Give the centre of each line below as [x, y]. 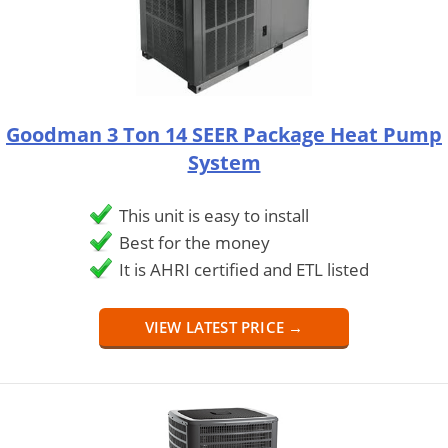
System [224, 162]
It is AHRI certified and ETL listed [244, 269]
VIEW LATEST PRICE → [224, 326]
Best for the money [194, 242]
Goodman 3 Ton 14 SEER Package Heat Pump [224, 134]
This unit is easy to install [214, 215]
